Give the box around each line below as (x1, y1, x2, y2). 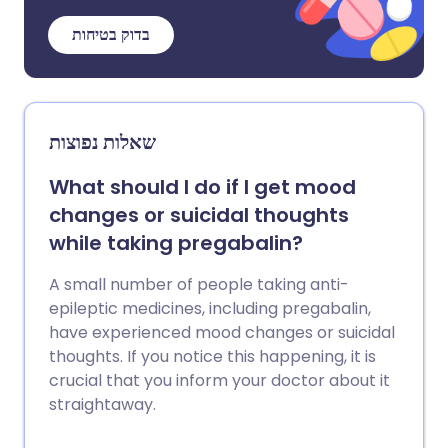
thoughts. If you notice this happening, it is (49, 345, 376, 368)
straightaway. (49, 393, 156, 416)
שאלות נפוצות (49, 128, 156, 156)
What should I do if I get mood (49, 173, 356, 201)
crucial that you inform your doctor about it (49, 369, 390, 392)
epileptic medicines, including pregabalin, (49, 297, 371, 320)
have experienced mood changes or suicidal (49, 321, 395, 344)
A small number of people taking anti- (49, 273, 349, 296)
